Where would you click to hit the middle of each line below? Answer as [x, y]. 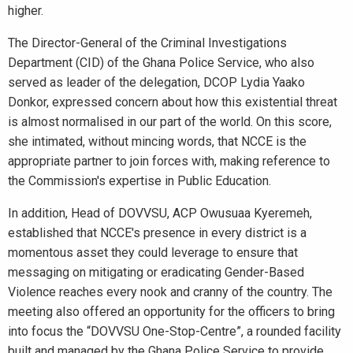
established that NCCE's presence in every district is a [157, 233]
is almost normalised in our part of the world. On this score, [170, 122]
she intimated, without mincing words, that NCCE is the [157, 141]
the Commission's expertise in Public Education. [139, 181]
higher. [26, 11]
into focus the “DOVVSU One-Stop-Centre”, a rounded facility [175, 331]
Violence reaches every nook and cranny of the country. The [170, 292]
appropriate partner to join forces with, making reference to [169, 161]
